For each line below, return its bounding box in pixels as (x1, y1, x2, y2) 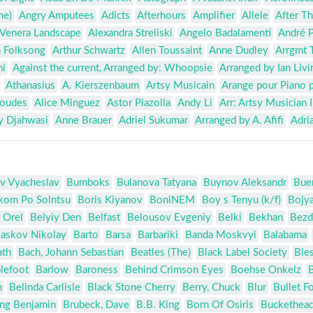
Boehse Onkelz (231, 265, 301, 276)
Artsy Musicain (146, 80, 214, 92)
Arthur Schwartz (52, 45, 125, 57)
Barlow (36, 265, 68, 276)
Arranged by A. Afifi (195, 115, 284, 126)
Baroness (75, 265, 118, 276)
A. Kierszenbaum (62, 80, 139, 92)
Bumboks (66, 177, 110, 189)
